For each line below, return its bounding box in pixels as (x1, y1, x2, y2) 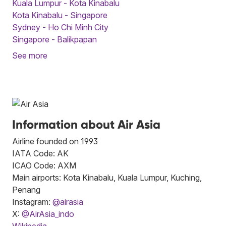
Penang (12, 184, 40, 195)
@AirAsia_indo (22, 208, 74, 219)
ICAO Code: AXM (12, 160, 76, 171)
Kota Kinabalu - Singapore (12, 10, 107, 20)
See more (12, 50, 47, 61)
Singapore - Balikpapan (12, 34, 97, 44)
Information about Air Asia (12, 117, 160, 132)
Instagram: (12, 196, 52, 207)
